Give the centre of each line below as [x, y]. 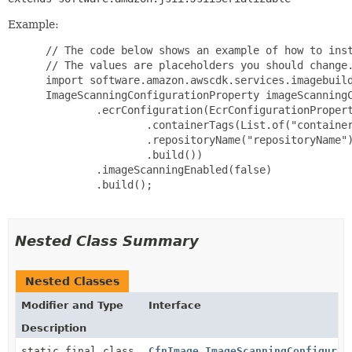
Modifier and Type [72, 305]
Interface [175, 305]
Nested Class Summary [107, 241]
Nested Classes [72, 281]
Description [54, 328]
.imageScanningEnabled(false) [156, 170]
